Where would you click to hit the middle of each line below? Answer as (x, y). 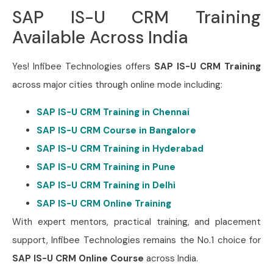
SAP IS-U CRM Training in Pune (106, 167)
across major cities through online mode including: (117, 85)
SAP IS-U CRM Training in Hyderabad (120, 148)
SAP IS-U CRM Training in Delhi (106, 185)
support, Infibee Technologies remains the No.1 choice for (136, 240)
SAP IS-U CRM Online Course (78, 258)
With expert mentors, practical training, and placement (136, 222)
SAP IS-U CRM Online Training (104, 203)
